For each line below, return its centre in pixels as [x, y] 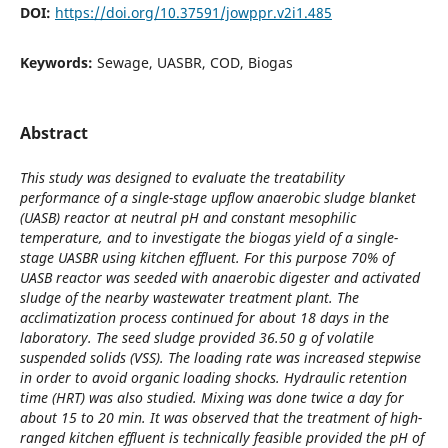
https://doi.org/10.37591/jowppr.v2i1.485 [193, 12]
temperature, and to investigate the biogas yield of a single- [208, 237]
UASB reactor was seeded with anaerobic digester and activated [219, 277]
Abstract [53, 132]
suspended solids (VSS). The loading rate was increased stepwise [220, 357]
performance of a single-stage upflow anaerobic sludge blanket [217, 197]
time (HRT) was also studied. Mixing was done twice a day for [211, 397]
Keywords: [58, 62]
